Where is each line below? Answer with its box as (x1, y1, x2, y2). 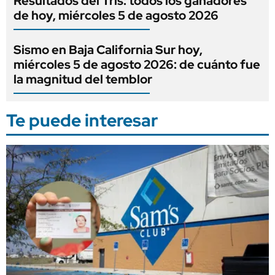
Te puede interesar (6, 108, 158, 132)
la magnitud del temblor (14, 71, 152, 87)
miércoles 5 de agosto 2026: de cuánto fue (14, 56, 260, 72)
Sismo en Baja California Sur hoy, (14, 41, 203, 58)
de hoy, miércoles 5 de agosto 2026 (14, 7, 219, 23)
